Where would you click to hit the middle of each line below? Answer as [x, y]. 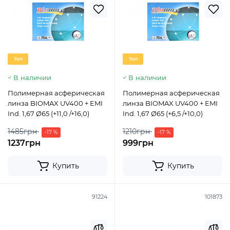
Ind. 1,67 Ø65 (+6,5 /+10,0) [163, 113]
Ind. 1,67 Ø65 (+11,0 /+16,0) [49, 113]
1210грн [136, 131]
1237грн [24, 143]
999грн [138, 143]
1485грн [22, 131]
